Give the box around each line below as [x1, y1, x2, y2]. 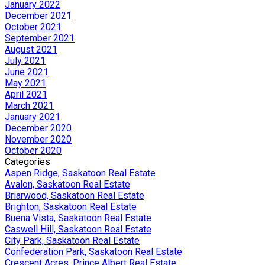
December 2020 [5, 122, 72, 134]
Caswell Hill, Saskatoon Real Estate [5, 223, 151, 235]
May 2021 [5, 77, 46, 89]
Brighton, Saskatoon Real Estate [5, 201, 137, 212]
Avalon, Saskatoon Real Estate [5, 178, 130, 190]
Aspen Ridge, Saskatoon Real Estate [5, 167, 156, 179]
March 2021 [5, 99, 54, 111]
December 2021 [5, 9, 72, 21]
